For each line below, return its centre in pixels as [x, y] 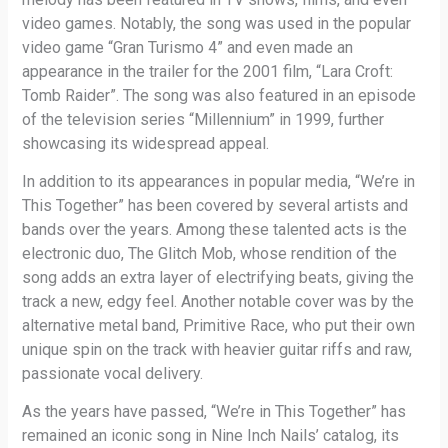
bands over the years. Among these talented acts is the [215, 229]
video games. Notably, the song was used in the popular [217, 23]
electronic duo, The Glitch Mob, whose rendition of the [210, 253]
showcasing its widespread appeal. [146, 143]
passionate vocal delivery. [113, 373]
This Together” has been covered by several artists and [215, 205]
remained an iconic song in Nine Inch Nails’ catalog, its [211, 435]
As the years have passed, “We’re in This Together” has [214, 411]
